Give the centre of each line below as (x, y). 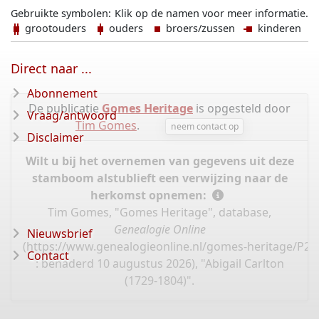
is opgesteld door (242, 108)
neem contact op (204, 126)
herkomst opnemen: (150, 195)
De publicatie (65, 108)
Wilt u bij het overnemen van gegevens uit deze (159, 161)
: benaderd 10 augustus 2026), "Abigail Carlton (159, 264)
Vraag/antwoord (72, 115)
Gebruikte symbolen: (61, 13)
